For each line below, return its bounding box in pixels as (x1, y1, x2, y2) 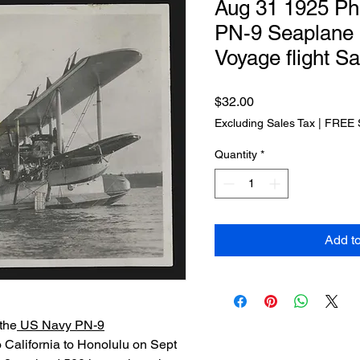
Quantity (215, 148, 257, 161)
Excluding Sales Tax (215, 117, 315, 129)
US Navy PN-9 (17, 317, 104, 333)
